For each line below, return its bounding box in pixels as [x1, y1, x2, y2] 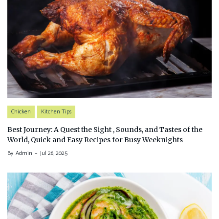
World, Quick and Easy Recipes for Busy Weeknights [7, 135, 183, 145]
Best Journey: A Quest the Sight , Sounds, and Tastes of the [7, 125, 202, 134]
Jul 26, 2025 [40, 149, 67, 158]
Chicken [11, 107, 31, 117]
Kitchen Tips [41, 107, 71, 117]
